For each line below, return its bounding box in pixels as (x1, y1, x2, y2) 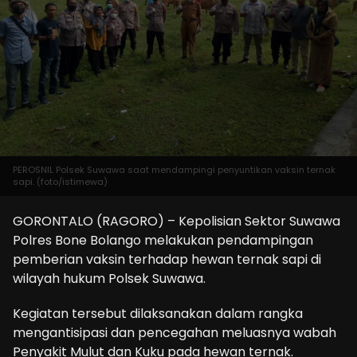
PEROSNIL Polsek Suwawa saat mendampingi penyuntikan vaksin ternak (13, 163, 335, 176)
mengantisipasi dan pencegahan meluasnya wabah (13, 324, 336, 342)
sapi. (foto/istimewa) (13, 175, 108, 188)
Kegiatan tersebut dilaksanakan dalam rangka (13, 304, 303, 323)
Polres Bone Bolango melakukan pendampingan (13, 231, 313, 249)
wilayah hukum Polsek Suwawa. (13, 269, 206, 288)
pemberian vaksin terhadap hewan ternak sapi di (13, 250, 321, 269)
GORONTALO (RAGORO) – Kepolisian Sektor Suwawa (13, 212, 340, 230)
